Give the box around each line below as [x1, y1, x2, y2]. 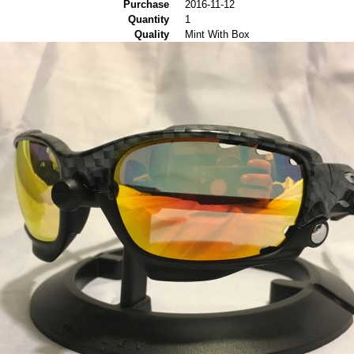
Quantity [128, 13, 169, 25]
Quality [134, 28, 169, 40]
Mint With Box [185, 28, 250, 40]
